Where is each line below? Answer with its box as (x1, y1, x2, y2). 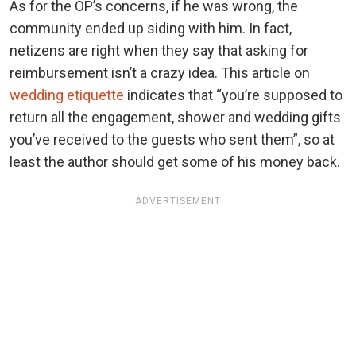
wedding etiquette (10, 87, 124, 104)
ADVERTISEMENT (135, 195, 221, 207)
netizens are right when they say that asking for (10, 42, 308, 60)
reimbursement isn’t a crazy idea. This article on (10, 64, 310, 82)
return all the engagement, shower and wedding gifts (10, 109, 341, 126)
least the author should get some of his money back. (10, 153, 340, 171)
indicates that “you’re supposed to (124, 87, 342, 104)
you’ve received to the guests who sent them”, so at (10, 131, 335, 149)
